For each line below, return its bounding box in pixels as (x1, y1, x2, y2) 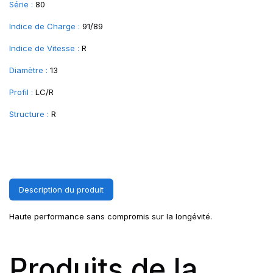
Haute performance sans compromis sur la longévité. (9, 211, 212, 221)
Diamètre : (9, 65, 48, 75)
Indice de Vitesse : (9, 43, 79, 53)
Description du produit (19, 185, 104, 194)
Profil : (9, 87, 33, 97)
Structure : (9, 109, 49, 119)
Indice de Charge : (9, 21, 80, 31)
